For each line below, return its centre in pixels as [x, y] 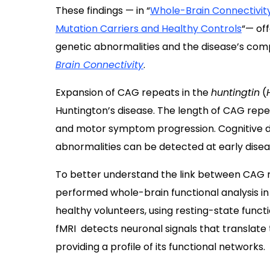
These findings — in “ [103, 11]
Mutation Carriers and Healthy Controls [149, 29]
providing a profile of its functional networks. [160, 247]
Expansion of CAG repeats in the [133, 93]
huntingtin [235, 93]
